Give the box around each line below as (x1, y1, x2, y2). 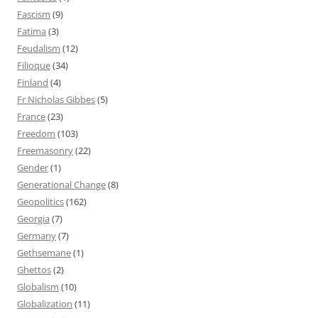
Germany (17, 229, 56, 242)
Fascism (17, 7, 50, 21)
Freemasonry (17, 143, 73, 157)
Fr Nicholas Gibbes (17, 92, 95, 106)
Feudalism (17, 41, 60, 55)
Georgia (17, 212, 50, 225)
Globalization (17, 297, 72, 310)
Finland (17, 75, 48, 89)
